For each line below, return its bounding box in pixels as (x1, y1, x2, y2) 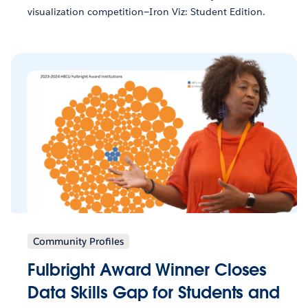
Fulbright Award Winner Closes (27, 258, 267, 280)
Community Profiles (33, 234, 124, 247)
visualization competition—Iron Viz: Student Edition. (27, 5, 265, 18)
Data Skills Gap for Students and (27, 281, 280, 303)
